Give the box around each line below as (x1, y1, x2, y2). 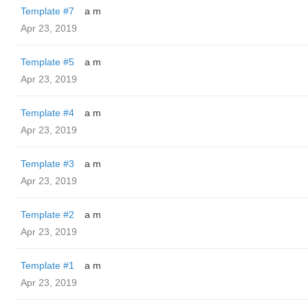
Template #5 (21, 56, 74, 67)
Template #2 (21, 209, 74, 220)
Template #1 (21, 260, 74, 271)
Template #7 (21, 5, 74, 16)
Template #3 (21, 158, 74, 169)
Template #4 (21, 107, 74, 118)
